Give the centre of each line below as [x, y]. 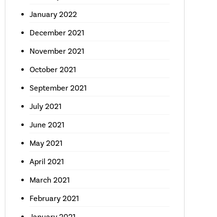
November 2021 [57, 51]
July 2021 [45, 106]
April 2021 [46, 162]
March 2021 [49, 180]
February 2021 [54, 198]
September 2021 [58, 88]
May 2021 [46, 143]
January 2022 [53, 14]
